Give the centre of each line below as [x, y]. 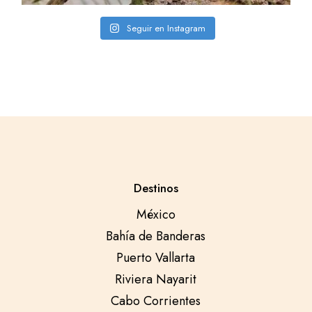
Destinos [156, 188]
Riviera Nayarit [156, 280]
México [156, 215]
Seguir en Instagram [166, 29]
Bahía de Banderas [156, 236]
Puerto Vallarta [156, 258]
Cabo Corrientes [156, 301]
